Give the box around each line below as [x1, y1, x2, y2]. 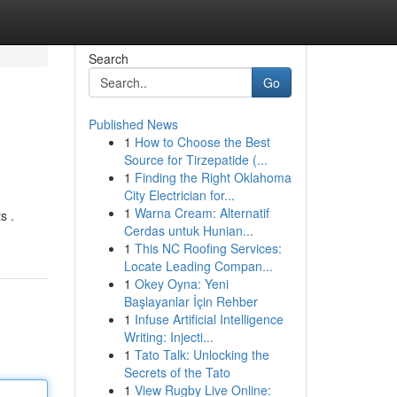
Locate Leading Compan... [123, 257, 273, 275]
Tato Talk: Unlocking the [134, 346, 269, 363]
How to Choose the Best [134, 133, 270, 151]
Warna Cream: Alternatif [134, 204, 269, 222]
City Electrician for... [123, 186, 235, 204]
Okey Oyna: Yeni [134, 275, 229, 292]
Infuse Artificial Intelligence [134, 310, 284, 328]
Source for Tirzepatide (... [123, 151, 268, 168]
